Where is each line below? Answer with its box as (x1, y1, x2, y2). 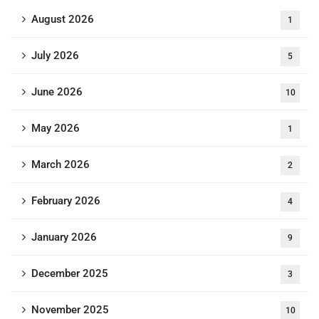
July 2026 (31, 49, 79, 63)
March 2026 (31, 158, 90, 172)
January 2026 (31, 231, 97, 244)
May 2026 (31, 122, 80, 135)
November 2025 (31, 303, 109, 317)
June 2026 (31, 85, 83, 99)
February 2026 (31, 194, 100, 208)
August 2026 (31, 13, 94, 26)
